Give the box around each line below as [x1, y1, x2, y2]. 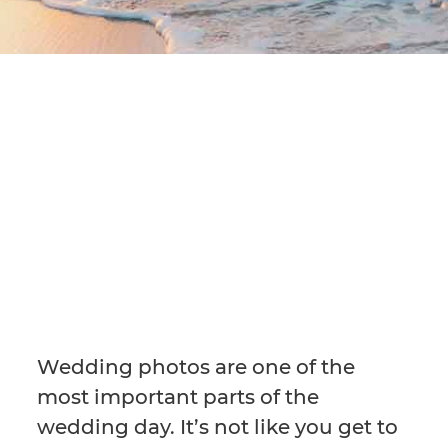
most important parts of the [37, 384, 320, 409]
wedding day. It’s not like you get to [37, 414, 399, 439]
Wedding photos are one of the [37, 354, 356, 379]
